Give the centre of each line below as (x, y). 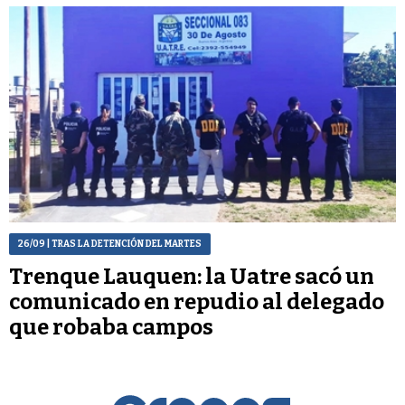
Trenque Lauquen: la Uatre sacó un (192, 276)
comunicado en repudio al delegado (197, 301)
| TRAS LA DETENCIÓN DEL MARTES (123, 244)
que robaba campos (111, 327)
